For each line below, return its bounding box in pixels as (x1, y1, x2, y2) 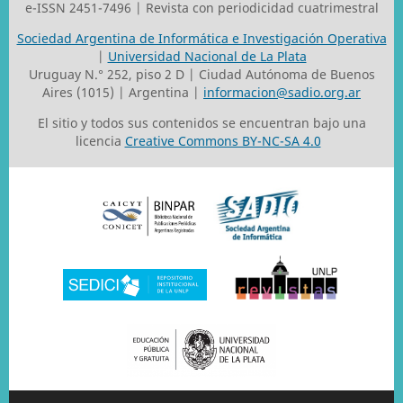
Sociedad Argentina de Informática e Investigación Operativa (16, 29, 387, 47)
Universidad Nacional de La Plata (107, 47, 307, 65)
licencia (75, 131, 125, 149)
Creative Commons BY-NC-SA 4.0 (124, 131, 321, 149)
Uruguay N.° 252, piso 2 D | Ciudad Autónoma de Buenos (28, 65, 375, 83)
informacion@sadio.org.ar (203, 83, 361, 101)
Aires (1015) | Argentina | (42, 83, 203, 101)
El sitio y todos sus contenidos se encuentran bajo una (37, 113, 366, 131)
